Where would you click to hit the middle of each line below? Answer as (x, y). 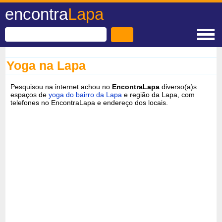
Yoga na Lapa (46, 65)
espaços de (30, 94)
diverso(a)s (178, 86)
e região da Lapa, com (159, 94)
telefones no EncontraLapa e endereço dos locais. (89, 102)
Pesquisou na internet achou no (61, 86)
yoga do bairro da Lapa (85, 94)
